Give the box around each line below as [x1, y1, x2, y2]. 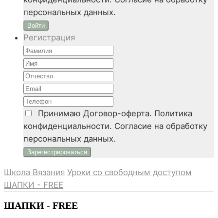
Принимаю [33, 109, 83, 119]
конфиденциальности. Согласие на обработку [23, 121, 207, 131]
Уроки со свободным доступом [67, 167, 192, 178]
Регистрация [23, 33, 75, 43]
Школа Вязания [4, 167, 65, 178]
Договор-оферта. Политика [83, 109, 192, 119]
